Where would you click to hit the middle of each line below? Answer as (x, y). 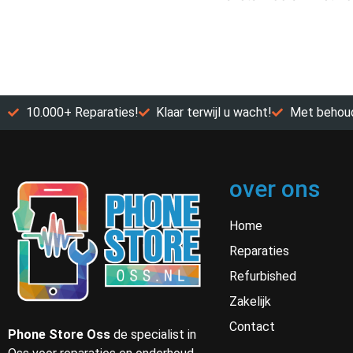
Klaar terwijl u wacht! (214, 112)
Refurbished (262, 276)
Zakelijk (250, 301)
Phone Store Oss (61, 335)
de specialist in (155, 335)
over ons (274, 188)
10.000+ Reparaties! (82, 112)
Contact (252, 326)
